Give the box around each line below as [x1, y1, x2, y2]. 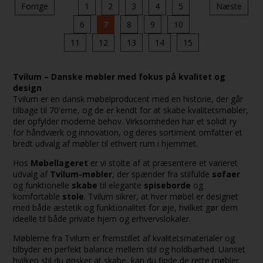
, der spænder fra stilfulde [112, 168, 213, 180]
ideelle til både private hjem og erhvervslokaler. [13, 213, 191, 224]
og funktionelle [13, 179, 72, 191]
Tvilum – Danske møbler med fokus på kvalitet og [13, 70, 226, 82]
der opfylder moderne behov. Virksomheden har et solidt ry [13, 115, 237, 127]
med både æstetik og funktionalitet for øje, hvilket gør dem [13, 201, 238, 213]
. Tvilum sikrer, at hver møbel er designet [84, 190, 239, 202]
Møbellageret [31, 157, 89, 168]
